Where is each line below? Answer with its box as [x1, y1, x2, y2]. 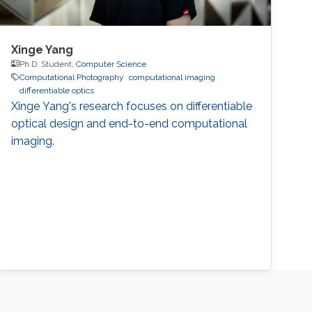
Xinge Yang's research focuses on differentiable [11, 99, 253, 113]
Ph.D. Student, [19, 58, 77, 69]
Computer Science [76, 58, 147, 69]
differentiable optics [19, 85, 95, 95]
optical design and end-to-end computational [11, 116, 248, 130]
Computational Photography [19, 72, 125, 82]
